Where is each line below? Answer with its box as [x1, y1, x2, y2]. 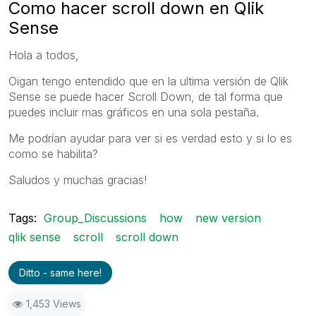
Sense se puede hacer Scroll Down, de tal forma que [8, 89, 283, 104]
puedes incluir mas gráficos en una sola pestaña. [8, 104, 259, 119]
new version [195, 210, 261, 225]
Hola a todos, [8, 47, 79, 62]
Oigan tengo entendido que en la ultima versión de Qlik [8, 73, 288, 88]
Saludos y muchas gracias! [8, 172, 147, 187]
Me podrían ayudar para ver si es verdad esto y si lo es [8, 130, 292, 145]
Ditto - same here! [19, 266, 102, 279]
